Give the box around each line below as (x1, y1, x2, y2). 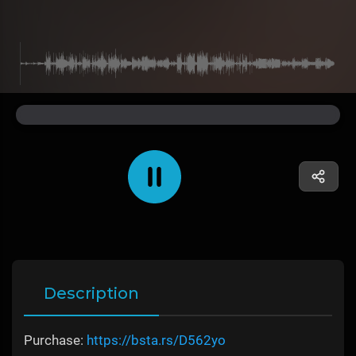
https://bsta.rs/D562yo (87, 332, 226, 349)
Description (44, 284, 139, 304)
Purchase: (24, 332, 87, 349)
